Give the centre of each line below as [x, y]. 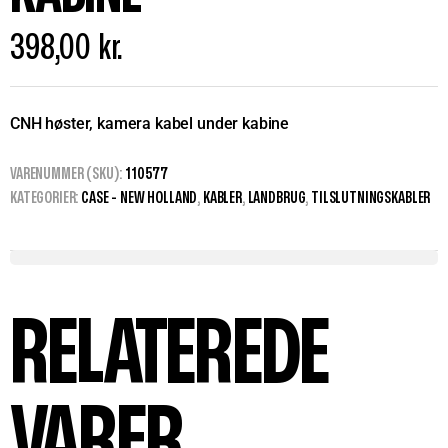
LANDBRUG [276, 198]
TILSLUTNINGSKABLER [371, 198]
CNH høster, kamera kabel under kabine [150, 124]
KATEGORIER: [46, 198]
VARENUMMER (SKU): [68, 174]
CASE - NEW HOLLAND [139, 198]
